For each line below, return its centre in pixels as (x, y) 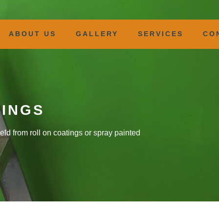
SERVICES (161, 34)
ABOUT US (33, 34)
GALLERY (97, 34)
